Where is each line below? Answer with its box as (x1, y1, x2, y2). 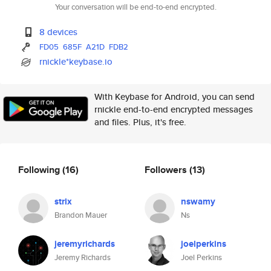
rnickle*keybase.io (39, 55, 113, 68)
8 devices (39, 25, 78, 38)
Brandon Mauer (54, 209, 107, 221)
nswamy (181, 195, 215, 208)
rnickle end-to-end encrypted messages (94, 103, 253, 116)
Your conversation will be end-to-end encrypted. (54, 1, 217, 13)
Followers (145, 162, 189, 177)
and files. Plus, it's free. (94, 116, 186, 128)
